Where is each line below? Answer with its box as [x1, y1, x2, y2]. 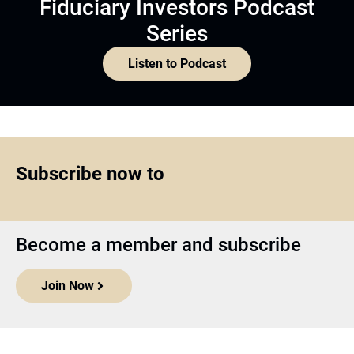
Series [146, 21, 208, 47]
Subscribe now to [16, 163, 164, 186]
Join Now [41, 278, 94, 294]
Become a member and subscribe [16, 234, 301, 257]
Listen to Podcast [128, 56, 226, 72]
